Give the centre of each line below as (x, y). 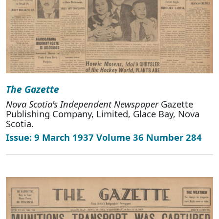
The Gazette (33, 89)
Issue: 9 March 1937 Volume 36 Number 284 (104, 137)
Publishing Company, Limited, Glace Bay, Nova (103, 113)
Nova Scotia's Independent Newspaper (82, 104)
